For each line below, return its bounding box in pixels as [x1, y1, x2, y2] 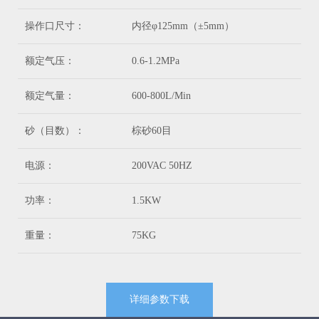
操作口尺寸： [25, 21, 85, 32]
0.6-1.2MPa [132, 56, 179, 67]
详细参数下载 [130, 294, 189, 305]
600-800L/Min [132, 90, 191, 102]
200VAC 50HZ [132, 160, 192, 172]
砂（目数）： [25, 125, 85, 137]
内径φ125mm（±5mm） [132, 21, 234, 32]
